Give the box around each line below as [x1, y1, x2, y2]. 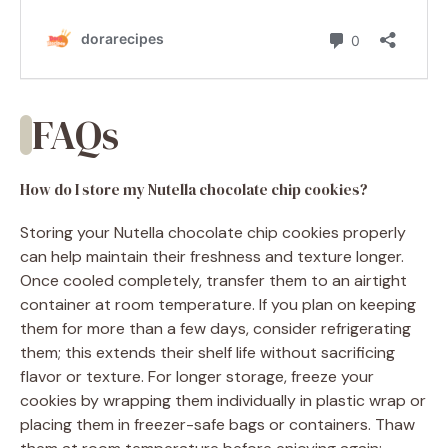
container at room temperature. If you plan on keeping [20, 293, 416, 315]
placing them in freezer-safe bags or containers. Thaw [20, 413, 415, 435]
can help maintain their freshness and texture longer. [20, 245, 404, 267]
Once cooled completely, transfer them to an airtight [20, 269, 407, 291]
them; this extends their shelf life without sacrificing [20, 341, 395, 363]
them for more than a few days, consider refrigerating [20, 317, 411, 339]
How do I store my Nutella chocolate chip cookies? [20, 178, 368, 200]
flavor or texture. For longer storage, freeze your [20, 365, 374, 387]
